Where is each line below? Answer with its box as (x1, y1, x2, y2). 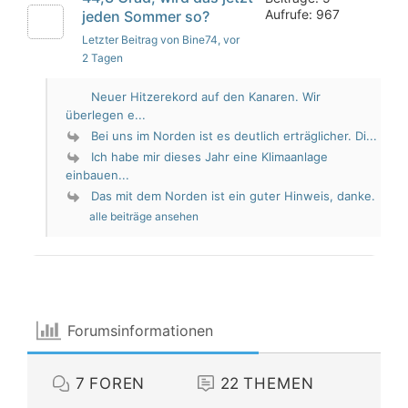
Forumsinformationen (67, 321, 214, 341)
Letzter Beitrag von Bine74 (82, 32, 218, 46)
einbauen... (66, 167, 129, 182)
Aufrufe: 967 (265, 5, 340, 22)
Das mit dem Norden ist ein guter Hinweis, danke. (91, 188, 376, 203)
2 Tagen (82, 50, 123, 65)
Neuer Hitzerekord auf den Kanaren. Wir (91, 88, 321, 104)
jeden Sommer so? (82, 6, 209, 25)
